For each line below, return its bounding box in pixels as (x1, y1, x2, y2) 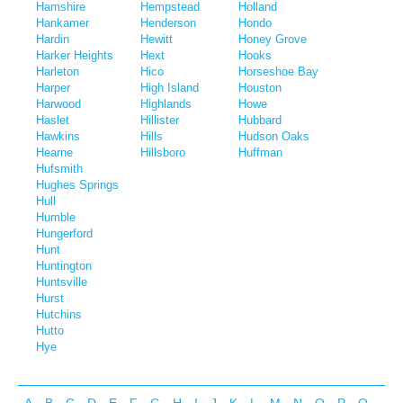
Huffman (238, 146, 282, 159)
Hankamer (36, 16, 89, 30)
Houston (238, 81, 282, 94)
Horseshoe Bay (238, 65, 318, 78)
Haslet (36, 113, 69, 127)
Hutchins (36, 308, 82, 321)
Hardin (36, 32, 69, 46)
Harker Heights (36, 49, 113, 62)
